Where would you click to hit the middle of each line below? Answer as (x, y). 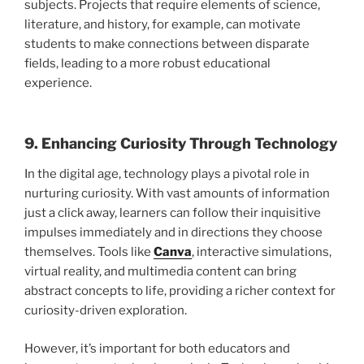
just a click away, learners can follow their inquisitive (173, 213)
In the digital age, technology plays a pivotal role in (167, 174)
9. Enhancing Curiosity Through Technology (181, 143)
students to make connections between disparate (167, 44)
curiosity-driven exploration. (106, 311)
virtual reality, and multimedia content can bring (160, 272)
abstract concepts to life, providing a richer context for (180, 291)
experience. (58, 83)
